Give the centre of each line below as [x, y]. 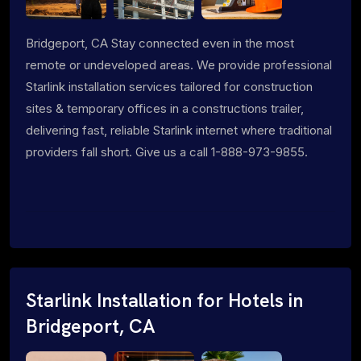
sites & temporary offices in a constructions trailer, [165, 108]
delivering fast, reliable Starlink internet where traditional [179, 130]
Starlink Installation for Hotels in [164, 300]
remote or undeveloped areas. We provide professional [179, 64]
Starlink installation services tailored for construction [169, 86]
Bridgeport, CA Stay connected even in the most [160, 43]
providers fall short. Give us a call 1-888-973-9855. [167, 151]
